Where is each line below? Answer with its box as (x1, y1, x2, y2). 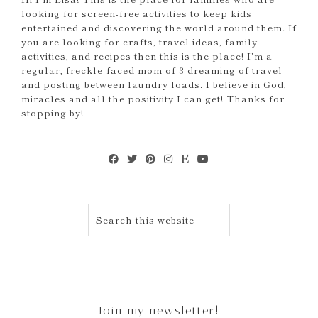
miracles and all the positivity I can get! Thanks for (21, 92, 285, 106)
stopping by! (21, 106, 84, 120)
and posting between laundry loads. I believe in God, (21, 77, 287, 92)
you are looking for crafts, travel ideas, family (21, 35, 258, 49)
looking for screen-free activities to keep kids (21, 6, 252, 21)
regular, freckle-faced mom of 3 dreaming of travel (21, 63, 283, 77)
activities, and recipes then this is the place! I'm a (21, 49, 273, 63)
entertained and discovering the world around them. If (21, 21, 297, 35)
